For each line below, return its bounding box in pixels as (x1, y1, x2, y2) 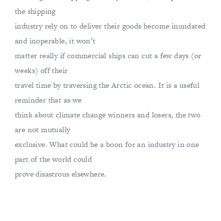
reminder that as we (15, 95, 82, 105)
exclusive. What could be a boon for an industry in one (15, 139, 199, 149)
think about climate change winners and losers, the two (15, 110, 201, 120)
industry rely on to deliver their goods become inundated (15, 21, 206, 31)
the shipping (15, 6, 56, 16)
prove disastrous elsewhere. (15, 169, 107, 179)
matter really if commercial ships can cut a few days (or (15, 50, 202, 61)
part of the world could (15, 154, 92, 164)
